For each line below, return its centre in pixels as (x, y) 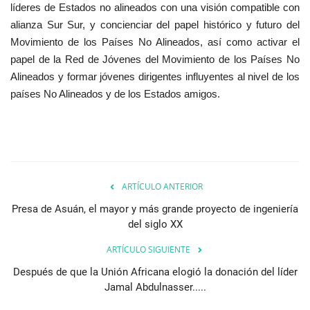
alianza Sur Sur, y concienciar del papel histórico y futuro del (155, 24)
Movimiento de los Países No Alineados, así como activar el (155, 42)
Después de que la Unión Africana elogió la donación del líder (155, 272)
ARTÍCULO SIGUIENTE (148, 249)
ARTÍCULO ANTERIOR (162, 186)
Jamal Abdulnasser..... (155, 287)
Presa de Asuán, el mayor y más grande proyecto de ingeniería (155, 209)
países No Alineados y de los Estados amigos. (115, 93)
